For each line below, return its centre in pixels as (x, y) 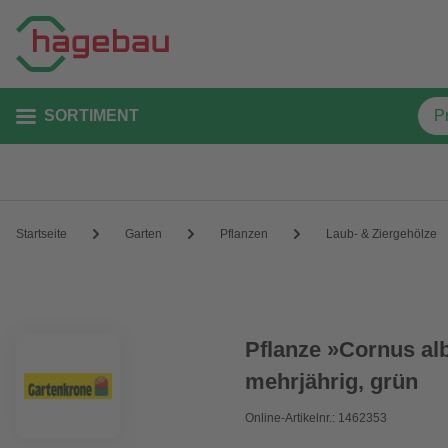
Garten (143, 233)
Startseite (41, 233)
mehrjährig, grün (332, 381)
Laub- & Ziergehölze (381, 233)
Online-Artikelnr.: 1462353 (316, 418)
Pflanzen (244, 233)
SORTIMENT (91, 115)
